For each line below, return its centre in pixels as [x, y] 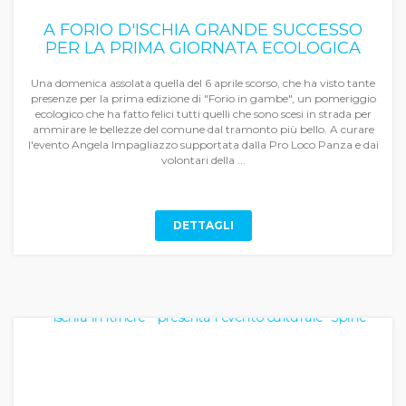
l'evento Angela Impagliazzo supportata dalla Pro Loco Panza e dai [203, 145]
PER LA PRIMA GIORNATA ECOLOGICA [203, 48]
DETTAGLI [203, 225]
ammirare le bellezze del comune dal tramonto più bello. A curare [203, 129]
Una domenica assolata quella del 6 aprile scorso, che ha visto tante [203, 83]
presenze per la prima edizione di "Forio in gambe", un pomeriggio [203, 98]
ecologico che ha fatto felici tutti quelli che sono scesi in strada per [203, 114]
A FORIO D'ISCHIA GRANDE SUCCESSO [203, 30]
